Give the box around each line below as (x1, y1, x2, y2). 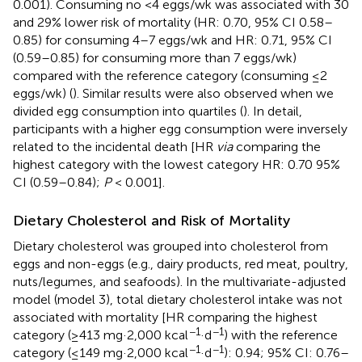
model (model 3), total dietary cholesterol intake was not (13, 291, 343, 307)
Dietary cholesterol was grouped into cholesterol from (13, 238, 328, 254)
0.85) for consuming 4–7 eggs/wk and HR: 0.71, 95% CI (13, 32, 332, 48)
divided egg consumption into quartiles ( (13, 103, 243, 119)
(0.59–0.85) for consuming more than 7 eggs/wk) (13, 49, 297, 65)
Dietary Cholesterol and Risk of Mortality (13, 211, 290, 229)
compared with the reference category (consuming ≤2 (13, 67, 327, 83)
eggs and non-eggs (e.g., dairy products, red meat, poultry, (13, 255, 348, 271)
